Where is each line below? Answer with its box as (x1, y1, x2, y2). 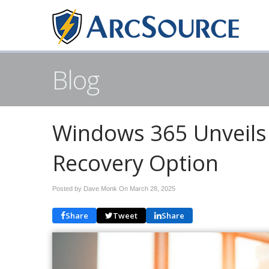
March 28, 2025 (130, 185, 175, 192)
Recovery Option (52, 148, 219, 178)
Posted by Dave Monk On (52, 185, 130, 192)
